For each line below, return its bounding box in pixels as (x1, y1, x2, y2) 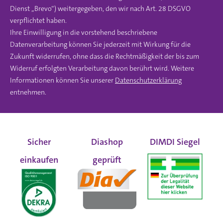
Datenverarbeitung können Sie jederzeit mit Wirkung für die (10, 40, 191, 49)
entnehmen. (10, 88, 48, 97)
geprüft (92, 154, 121, 166)
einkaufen (19, 154, 58, 166)
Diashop (91, 136, 123, 148)
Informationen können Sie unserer (10, 76, 115, 85)
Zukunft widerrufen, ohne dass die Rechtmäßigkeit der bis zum (10, 52, 199, 61)
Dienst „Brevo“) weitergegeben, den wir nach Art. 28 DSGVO (10, 4, 191, 13)
